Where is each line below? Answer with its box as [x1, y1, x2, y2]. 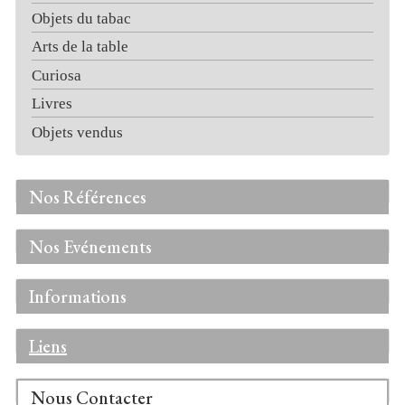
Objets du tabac [32, 9, 132, 27]
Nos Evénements [29, 234, 153, 259]
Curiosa [32, 66, 82, 84]
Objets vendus [32, 123, 124, 141]
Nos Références [29, 184, 147, 209]
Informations [29, 285, 127, 308]
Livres [32, 95, 73, 113]
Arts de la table [32, 38, 129, 56]
